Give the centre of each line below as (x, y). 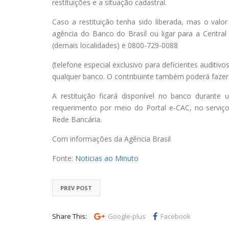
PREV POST (76, 188)
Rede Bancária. (77, 119)
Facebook (176, 216)
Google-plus (127, 216)
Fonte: (64, 158)
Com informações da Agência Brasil (111, 139)
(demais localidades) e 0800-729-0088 (115, 45)
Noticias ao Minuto (107, 158)
